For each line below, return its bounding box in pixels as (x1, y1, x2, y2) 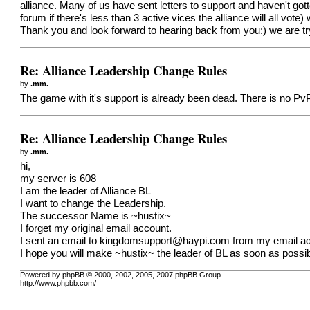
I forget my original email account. (20, 223, 172, 235)
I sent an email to (20, 235, 100, 247)
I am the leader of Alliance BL (20, 185, 152, 197)
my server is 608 (20, 173, 97, 185)
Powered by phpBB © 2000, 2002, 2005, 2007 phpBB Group (20, 270, 221, 279)
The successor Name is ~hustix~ (20, 210, 172, 222)
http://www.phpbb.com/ (20, 278, 97, 287)
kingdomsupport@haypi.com (100, 235, 230, 247)
